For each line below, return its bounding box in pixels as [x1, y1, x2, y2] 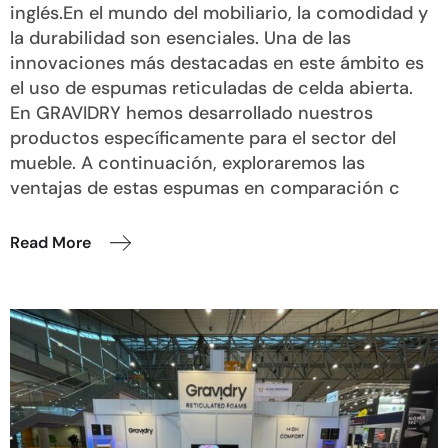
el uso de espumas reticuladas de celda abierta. [10, 76, 413, 101]
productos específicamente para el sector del [10, 126, 396, 151]
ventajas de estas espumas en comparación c [10, 176, 400, 201]
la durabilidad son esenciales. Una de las [10, 26, 351, 51]
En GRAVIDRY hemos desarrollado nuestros [10, 101, 373, 126]
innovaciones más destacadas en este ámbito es [10, 51, 424, 76]
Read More [10, 232, 91, 254]
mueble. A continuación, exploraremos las [10, 151, 365, 176]
